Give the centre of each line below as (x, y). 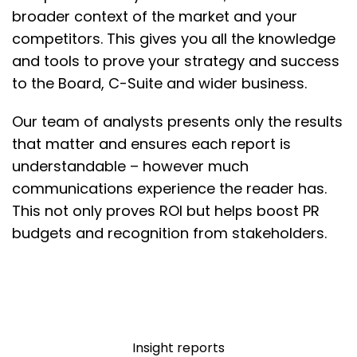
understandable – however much (130, 167)
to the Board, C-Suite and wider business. (159, 84)
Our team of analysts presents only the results (177, 122)
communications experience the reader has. (169, 189)
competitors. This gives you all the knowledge (174, 39)
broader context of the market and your (155, 17)
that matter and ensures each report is (151, 144)
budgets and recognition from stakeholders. (169, 233)
